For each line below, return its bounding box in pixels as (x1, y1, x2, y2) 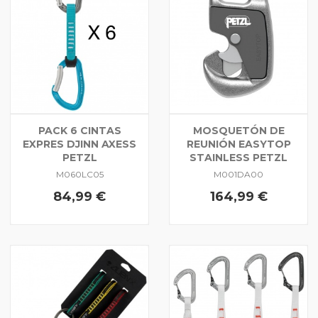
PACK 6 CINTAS (38, 124, 121, 137)
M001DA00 (214, 168, 263, 180)
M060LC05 (55, 168, 104, 180)
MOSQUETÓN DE (192, 124, 285, 137)
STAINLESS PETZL (190, 151, 287, 164)
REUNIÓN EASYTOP (186, 138, 291, 150)
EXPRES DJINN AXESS (23, 138, 136, 150)
